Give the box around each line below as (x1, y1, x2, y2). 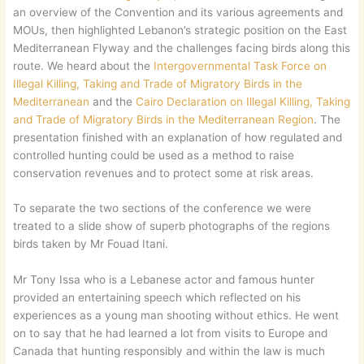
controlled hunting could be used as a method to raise (13, 148, 295, 162)
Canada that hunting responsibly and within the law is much (13, 344, 326, 358)
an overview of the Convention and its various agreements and (13, 5, 344, 19)
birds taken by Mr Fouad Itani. (13, 237, 169, 251)
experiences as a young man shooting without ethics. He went (13, 309, 340, 323)
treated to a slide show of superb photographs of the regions (13, 219, 331, 233)
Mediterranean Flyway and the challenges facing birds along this (13, 41, 351, 54)
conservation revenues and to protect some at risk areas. (13, 166, 318, 180)
